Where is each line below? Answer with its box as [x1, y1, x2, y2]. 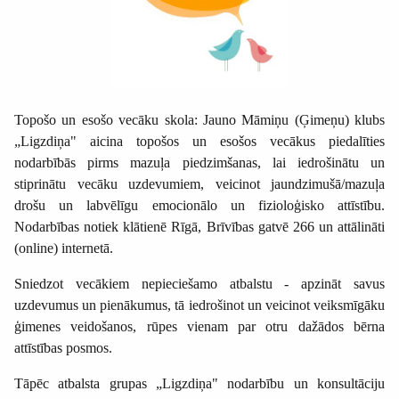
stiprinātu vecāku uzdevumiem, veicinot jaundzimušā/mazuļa [14, 176, 385, 192]
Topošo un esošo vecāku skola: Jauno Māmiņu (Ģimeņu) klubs [14, 112, 385, 128]
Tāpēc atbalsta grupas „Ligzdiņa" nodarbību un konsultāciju [14, 376, 385, 392]
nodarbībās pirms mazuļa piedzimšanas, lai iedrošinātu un [14, 155, 385, 171]
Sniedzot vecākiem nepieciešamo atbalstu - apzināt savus [14, 276, 385, 292]
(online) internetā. [14, 240, 113, 256]
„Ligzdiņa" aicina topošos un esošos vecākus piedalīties [14, 134, 385, 150]
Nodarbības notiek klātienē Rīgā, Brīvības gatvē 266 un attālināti [14, 219, 385, 235]
